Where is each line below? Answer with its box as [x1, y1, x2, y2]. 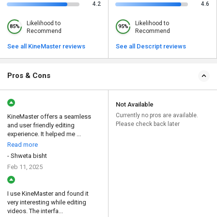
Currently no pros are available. [116, 112, 198, 119]
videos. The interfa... [7, 207, 63, 215]
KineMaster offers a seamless [7, 113, 91, 121]
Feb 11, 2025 [7, 163, 43, 171]
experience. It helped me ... [7, 130, 81, 138]
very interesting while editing [7, 199, 86, 206]
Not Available [116, 101, 154, 108]
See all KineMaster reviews [7, 43, 85, 50]
